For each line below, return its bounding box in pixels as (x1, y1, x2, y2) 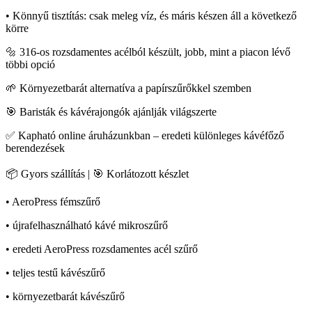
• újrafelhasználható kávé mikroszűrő (6, 219, 168, 232)
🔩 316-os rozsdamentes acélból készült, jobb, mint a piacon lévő (6, 46, 290, 58)
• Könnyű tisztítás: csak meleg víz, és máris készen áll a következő (6, 10, 297, 22)
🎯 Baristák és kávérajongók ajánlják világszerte (6, 106, 217, 118)
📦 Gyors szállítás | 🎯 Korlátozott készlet (6, 168, 189, 180)
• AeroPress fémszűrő (6, 196, 100, 208)
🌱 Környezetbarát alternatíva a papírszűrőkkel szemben (6, 82, 251, 95)
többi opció (6, 58, 55, 71)
